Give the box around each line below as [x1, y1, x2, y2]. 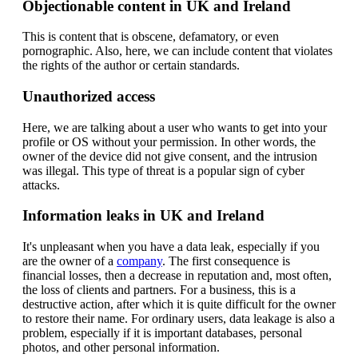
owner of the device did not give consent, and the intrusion [22, 149, 317, 163]
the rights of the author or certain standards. [22, 58, 240, 73]
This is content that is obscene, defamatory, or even [22, 30, 279, 44]
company [117, 254, 162, 268]
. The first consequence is [162, 254, 290, 268]
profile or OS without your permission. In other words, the [22, 134, 316, 149]
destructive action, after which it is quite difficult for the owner [22, 297, 336, 312]
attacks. [22, 177, 60, 192]
